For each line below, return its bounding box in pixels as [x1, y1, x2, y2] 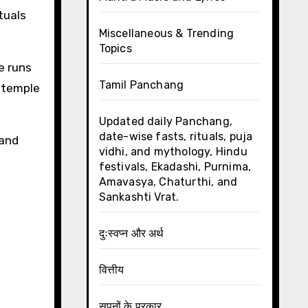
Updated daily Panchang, [98, 115, 233, 128]
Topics [98, 42, 132, 55]
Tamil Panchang [98, 78, 184, 91]
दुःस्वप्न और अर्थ [98, 227, 164, 240]
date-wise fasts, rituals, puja [98, 130, 253, 143]
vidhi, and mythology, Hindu [98, 145, 247, 158]
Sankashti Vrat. [98, 190, 179, 203]
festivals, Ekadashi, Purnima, [98, 160, 252, 173]
